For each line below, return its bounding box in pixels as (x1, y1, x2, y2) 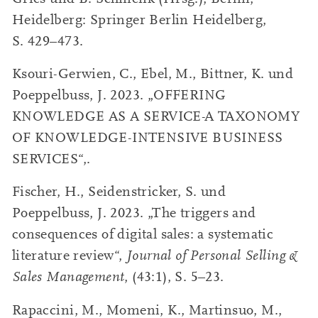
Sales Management (11, 269, 125, 285)
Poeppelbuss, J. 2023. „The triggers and (11, 205, 256, 221)
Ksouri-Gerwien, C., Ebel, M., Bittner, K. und (11, 65, 294, 82)
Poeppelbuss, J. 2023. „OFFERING (11, 87, 226, 103)
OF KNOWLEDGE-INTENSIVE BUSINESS (11, 129, 283, 146)
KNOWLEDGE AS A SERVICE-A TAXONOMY (11, 108, 300, 124)
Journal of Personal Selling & (126, 248, 298, 264)
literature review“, (11, 248, 126, 264)
